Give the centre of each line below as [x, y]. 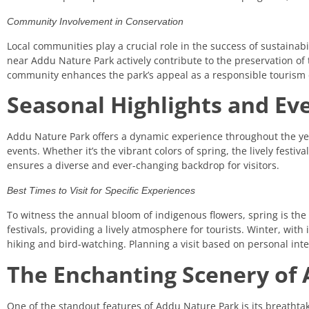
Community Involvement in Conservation [95, 21]
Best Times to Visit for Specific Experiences [101, 190]
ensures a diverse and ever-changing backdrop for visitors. [143, 166]
